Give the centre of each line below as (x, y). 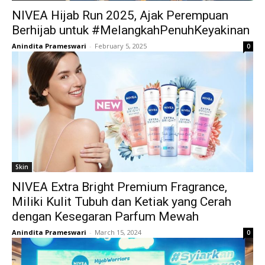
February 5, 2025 (121, 46)
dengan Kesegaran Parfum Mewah (105, 216)
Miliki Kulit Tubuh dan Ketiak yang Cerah (122, 202)
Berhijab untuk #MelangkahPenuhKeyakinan (131, 30)
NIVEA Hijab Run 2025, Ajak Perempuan (120, 15)
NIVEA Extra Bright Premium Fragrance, (119, 187)
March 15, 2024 (118, 232)
